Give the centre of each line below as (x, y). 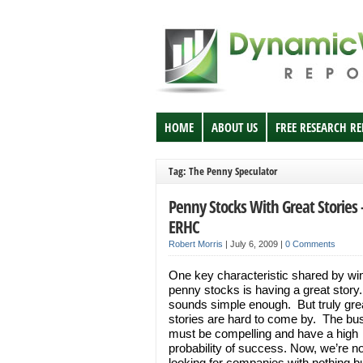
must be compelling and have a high (263, 333)
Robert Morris (196, 244)
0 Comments (310, 244)
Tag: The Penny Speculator (223, 171)
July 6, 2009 (255, 244)
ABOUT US (235, 127)
